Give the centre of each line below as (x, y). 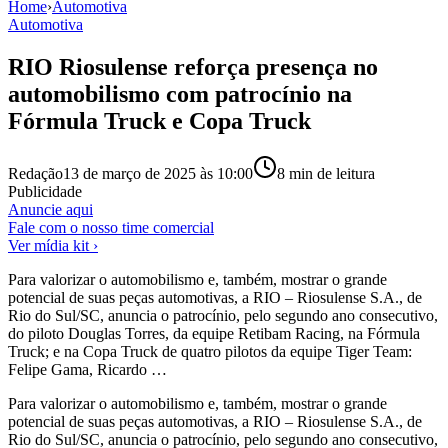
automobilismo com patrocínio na (180, 93)
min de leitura (330, 173)
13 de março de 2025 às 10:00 (158, 173)
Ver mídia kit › (53, 245)
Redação (35, 173)
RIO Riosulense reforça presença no (193, 66)
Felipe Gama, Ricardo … (87, 369)
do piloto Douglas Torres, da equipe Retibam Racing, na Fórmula (214, 333)
